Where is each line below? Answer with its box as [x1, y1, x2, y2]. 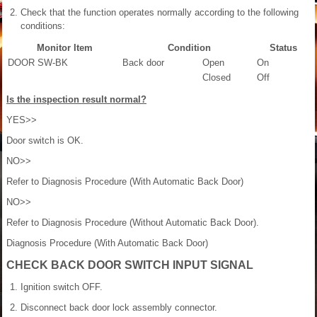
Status [269, 42, 297, 54]
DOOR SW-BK [8, 57, 68, 69]
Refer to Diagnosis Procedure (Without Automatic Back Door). [6, 217, 259, 229]
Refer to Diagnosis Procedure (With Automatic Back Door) [6, 176, 243, 188]
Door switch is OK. [6, 135, 83, 146]
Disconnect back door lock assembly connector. [21, 302, 217, 313]
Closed [202, 72, 231, 83]
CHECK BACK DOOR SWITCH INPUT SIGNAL [6, 259, 253, 272]
